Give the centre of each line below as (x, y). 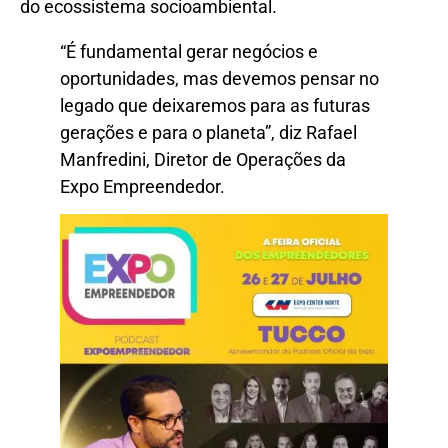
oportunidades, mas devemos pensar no (219, 78)
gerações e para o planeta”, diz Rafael (208, 132)
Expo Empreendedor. (142, 186)
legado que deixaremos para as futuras (215, 105)
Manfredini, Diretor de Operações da (203, 159)
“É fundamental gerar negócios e (189, 51)
